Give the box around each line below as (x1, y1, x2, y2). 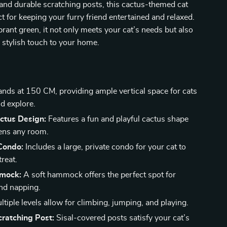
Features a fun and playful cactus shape (46, 115, 189, 123)
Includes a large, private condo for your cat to (23, 143, 186, 151)
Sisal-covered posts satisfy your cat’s (54, 214, 190, 222)
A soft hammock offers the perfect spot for (21, 171, 176, 179)
